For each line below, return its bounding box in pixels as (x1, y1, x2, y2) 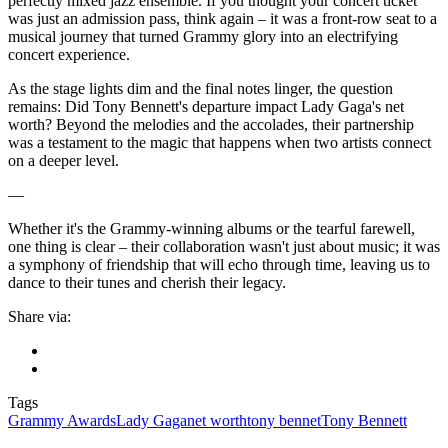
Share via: (8, 307, 71, 325)
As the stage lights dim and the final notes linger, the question (8, 79, 393, 97)
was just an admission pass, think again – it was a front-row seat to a (8, 9, 437, 27)
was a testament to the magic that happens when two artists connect (8, 133, 431, 151)
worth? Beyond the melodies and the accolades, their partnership (8, 115, 414, 133)
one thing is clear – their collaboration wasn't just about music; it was (8, 237, 440, 255)
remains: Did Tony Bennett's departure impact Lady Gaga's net (8, 97, 404, 115)
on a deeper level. (8, 151, 119, 169)
